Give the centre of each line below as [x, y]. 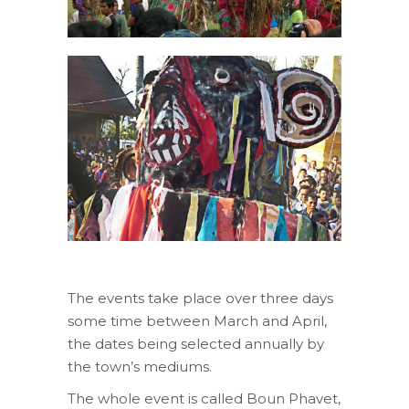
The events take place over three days [200, 298]
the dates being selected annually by [196, 343]
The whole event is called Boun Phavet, [204, 398]
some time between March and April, [197, 320]
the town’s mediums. [140, 366]
